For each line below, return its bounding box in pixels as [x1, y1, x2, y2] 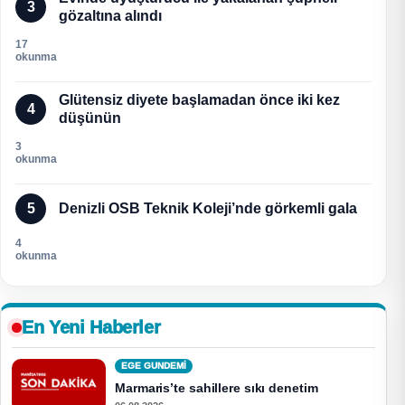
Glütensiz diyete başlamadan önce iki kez [59, 92, 340, 108]
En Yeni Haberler [22, 317, 161, 338]
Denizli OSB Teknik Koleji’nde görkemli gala [59, 201, 357, 217]
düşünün [59, 110, 121, 127]
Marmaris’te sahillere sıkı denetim [115, 381, 318, 396]
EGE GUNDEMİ [121, 361, 186, 372]
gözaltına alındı [59, 8, 162, 24]
